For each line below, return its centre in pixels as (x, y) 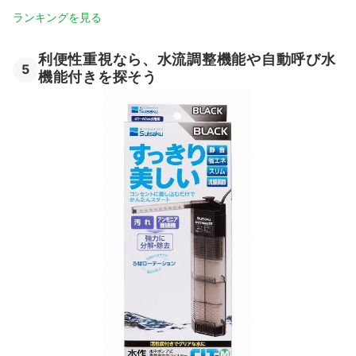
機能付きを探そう (98, 77)
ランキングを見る (57, 17)
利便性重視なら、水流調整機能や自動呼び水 (187, 60)
